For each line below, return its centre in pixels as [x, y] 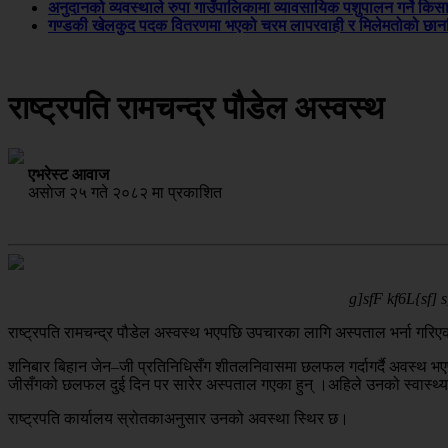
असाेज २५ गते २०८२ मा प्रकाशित [115, 193]
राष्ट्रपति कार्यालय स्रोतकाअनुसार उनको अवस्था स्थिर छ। [178, 419]
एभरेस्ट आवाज [68, 175]
